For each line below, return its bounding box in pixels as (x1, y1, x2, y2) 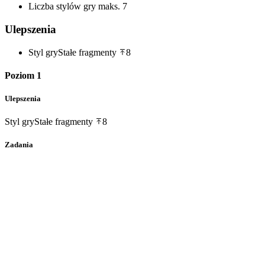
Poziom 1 (5, 70, 41, 80)
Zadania (5, 140, 33, 150)
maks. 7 (96, 1, 127, 12)
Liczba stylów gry (28, 1, 96, 12)
